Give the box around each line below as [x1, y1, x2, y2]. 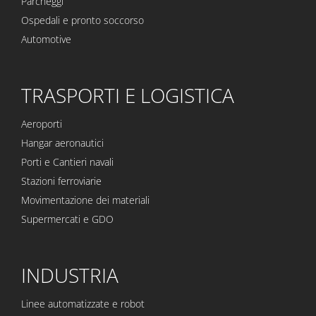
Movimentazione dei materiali [21, 193, 150, 207]
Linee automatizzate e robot [21, 297, 145, 311]
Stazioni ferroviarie [21, 174, 102, 188]
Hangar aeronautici [21, 136, 104, 150]
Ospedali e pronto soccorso [21, 13, 144, 28]
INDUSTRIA [21, 262, 119, 289]
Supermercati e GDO [21, 212, 114, 226]
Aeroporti [21, 117, 62, 131]
